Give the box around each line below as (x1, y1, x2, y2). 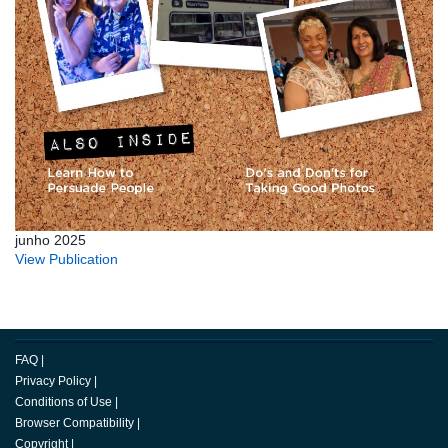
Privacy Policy (15, 374, 91, 389)
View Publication (15, 251, 118, 268)
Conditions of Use (15, 395, 112, 410)
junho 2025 (15, 232, 86, 249)
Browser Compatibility (15, 416, 134, 431)
